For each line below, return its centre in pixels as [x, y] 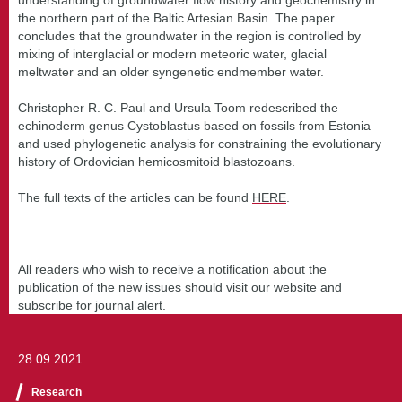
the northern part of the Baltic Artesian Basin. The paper [176, 17]
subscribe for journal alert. [94, 305]
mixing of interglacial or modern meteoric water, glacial [172, 53]
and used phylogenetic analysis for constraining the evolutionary [200, 143]
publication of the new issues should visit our [146, 287]
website [295, 287]
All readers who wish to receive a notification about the [172, 269]
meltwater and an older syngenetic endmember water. [171, 71]
